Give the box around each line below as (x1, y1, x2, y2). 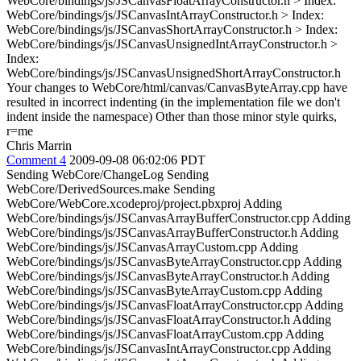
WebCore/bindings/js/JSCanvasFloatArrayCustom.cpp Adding (6, 327, 324, 341)
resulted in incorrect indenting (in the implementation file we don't (6, 95, 340, 109)
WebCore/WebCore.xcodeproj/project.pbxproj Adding (6, 197, 282, 210)
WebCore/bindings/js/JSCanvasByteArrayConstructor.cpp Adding (6, 255, 342, 268)
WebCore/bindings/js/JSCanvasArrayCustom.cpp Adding (6, 240, 298, 254)
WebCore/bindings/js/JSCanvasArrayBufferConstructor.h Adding (6, 226, 338, 239)
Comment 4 (6, 153, 66, 167)
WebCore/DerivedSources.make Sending (6, 182, 215, 196)
